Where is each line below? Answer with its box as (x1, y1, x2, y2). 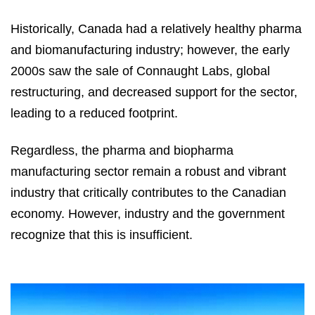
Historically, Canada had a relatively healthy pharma (11, 21, 302, 36)
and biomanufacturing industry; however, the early (11, 42, 290, 57)
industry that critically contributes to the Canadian (11, 186, 286, 200)
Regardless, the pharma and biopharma (11, 143, 233, 158)
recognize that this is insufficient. (11, 228, 193, 243)
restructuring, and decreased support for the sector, (11, 84, 297, 99)
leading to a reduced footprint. (11, 105, 178, 120)
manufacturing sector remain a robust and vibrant (11, 165, 286, 179)
